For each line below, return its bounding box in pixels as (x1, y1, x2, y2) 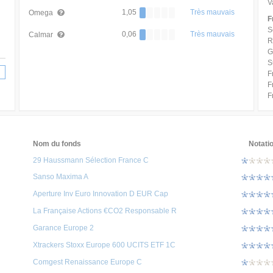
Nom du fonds (33, 140, 81, 148)
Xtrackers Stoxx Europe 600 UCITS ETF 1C (33, 241, 175, 249)
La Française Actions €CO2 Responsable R (33, 207, 177, 215)
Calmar (28, 30, 55, 39)
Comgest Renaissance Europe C (33, 258, 142, 266)
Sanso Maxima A (33, 172, 88, 181)
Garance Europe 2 (33, 224, 94, 232)
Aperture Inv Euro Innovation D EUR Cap (33, 190, 168, 198)
